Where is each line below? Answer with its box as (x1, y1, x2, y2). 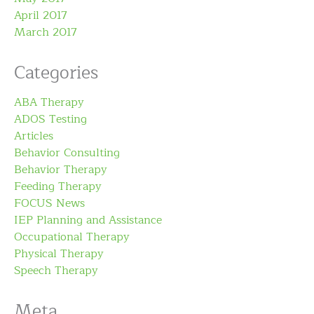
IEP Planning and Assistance (14, 211, 162, 230)
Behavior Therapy (14, 161, 107, 179)
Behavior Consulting (14, 144, 120, 163)
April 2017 (14, 6, 67, 25)
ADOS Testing (14, 110, 87, 129)
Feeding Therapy (14, 177, 102, 196)
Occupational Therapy (14, 228, 130, 247)
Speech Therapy (14, 261, 98, 280)
